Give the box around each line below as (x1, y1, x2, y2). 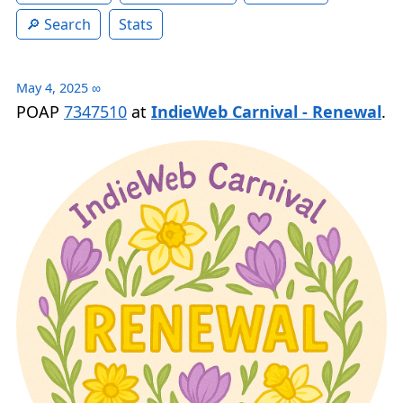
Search (44, 14, 91, 35)
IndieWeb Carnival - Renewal (151, 101, 381, 123)
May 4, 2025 (16, 79, 88, 97)
